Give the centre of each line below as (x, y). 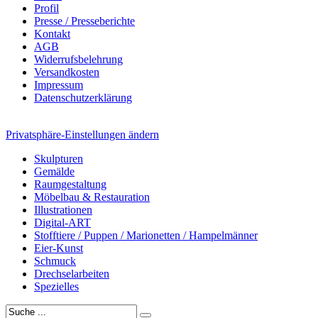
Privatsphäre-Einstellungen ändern (82, 134)
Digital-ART (62, 222)
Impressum (59, 84)
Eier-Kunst (59, 248)
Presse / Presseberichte (84, 21)
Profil (46, 8)
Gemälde (54, 171)
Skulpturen (59, 158)
